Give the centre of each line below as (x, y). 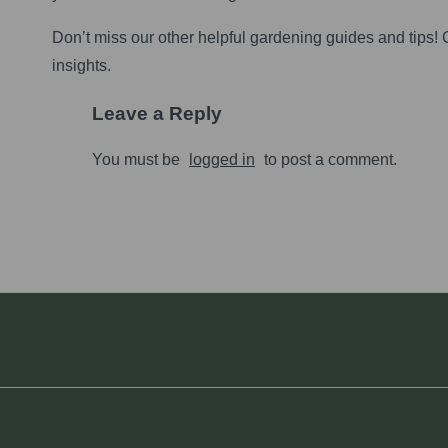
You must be (138, 159)
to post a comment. (328, 159)
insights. (81, 66)
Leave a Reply (157, 113)
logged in (222, 159)
